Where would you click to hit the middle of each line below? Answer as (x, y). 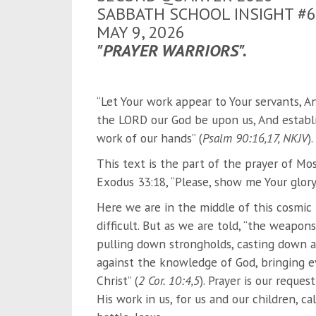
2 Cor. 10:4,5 (169, 280)
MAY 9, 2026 (140, 32)
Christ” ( (117, 280)
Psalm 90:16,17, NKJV (255, 138)
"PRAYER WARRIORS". (171, 50)
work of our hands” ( (149, 138)
